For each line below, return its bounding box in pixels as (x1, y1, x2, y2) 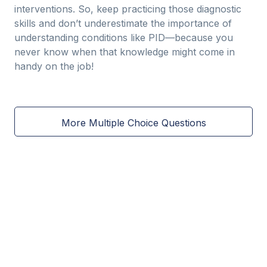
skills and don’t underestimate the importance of (14, 17, 232, 29)
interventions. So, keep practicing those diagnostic (14, 3, 241, 15)
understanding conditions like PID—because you (14, 32, 233, 44)
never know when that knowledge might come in (14, 46, 235, 58)
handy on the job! (14, 60, 94, 72)
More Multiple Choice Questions (61, 116, 206, 129)
